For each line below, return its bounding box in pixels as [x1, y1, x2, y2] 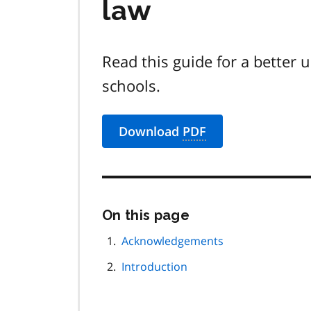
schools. [102, 75, 160, 96]
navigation [200, 246, 260, 259]
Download [119, 123, 183, 140]
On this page [102, 207, 190, 224]
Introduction [121, 259, 187, 275]
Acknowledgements [121, 233, 224, 249]
